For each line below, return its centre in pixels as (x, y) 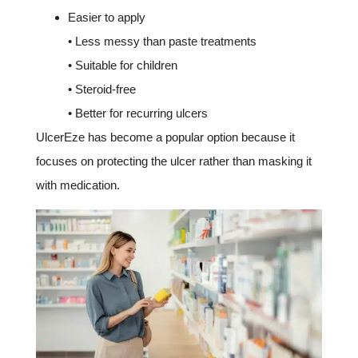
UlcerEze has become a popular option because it (165, 137)
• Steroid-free (102, 89)
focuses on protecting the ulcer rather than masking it (174, 161)
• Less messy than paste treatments (162, 42)
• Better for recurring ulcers (138, 113)
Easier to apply (107, 18)
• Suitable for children (123, 66)
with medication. (78, 185)
